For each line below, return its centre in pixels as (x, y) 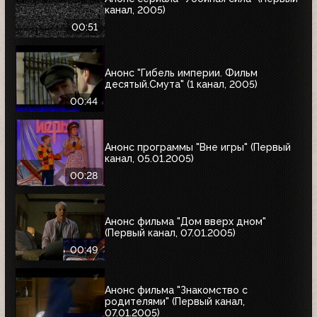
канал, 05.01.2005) (149, 158)
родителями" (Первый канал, (175, 301)
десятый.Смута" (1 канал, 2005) (181, 84)
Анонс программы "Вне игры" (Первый (198, 147)
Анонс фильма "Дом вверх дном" (185, 221)
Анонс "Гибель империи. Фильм (181, 73)
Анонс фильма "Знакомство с (176, 290)
